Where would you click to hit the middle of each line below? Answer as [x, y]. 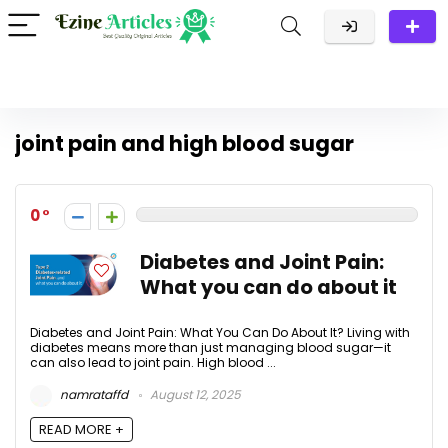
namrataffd [92, 395]
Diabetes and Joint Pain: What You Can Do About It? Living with [220, 332]
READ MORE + [81, 430]
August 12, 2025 [194, 395]
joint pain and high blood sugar [184, 143]
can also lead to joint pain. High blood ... [153, 362]
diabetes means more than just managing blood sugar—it [210, 347]
